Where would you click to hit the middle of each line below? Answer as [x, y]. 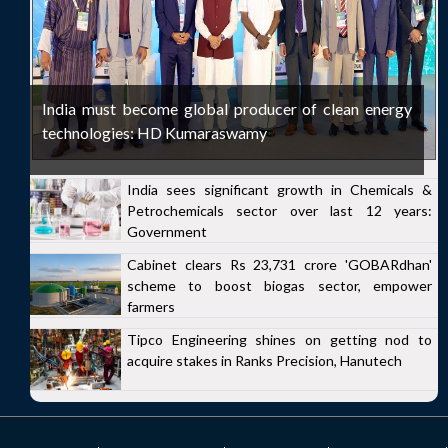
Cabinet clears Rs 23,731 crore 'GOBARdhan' [279, 264]
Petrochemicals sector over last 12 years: [279, 210]
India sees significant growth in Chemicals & [279, 189]
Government [167, 231]
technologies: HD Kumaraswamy [154, 132]
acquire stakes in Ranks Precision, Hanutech [264, 360]
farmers [151, 306]
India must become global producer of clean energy [227, 108]
